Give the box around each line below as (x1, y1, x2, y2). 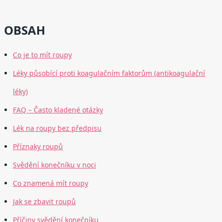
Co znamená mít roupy (13, 178, 88, 188)
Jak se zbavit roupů (13, 197, 76, 207)
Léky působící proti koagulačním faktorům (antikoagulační (13, 68, 205, 78)
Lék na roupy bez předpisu (13, 123, 102, 133)
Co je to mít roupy (13, 50, 72, 60)
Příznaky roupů (13, 142, 63, 152)
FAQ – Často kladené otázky (13, 105, 103, 115)
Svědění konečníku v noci (13, 160, 96, 170)
